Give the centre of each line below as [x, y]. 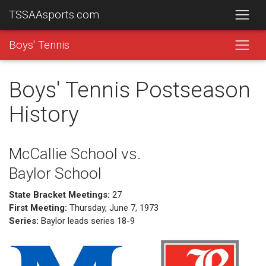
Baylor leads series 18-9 [87, 221]
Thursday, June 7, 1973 [113, 208]
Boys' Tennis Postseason [130, 90]
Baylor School [55, 173]
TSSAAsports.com [54, 15]
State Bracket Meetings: [59, 194]
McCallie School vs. [75, 154]
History [44, 114]
